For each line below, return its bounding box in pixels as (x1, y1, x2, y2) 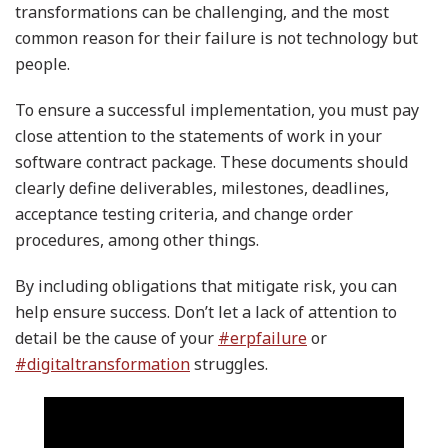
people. (15, 52, 70, 75)
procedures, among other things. (15, 228, 259, 251)
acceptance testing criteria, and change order (15, 202, 353, 225)
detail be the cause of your (15, 326, 218, 349)
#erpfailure (218, 326, 307, 349)
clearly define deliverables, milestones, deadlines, (15, 176, 389, 199)
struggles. (190, 352, 268, 375)
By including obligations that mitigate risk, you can (15, 274, 397, 297)
